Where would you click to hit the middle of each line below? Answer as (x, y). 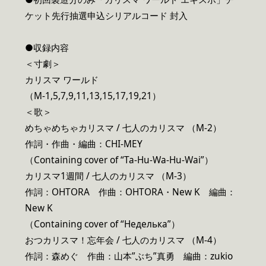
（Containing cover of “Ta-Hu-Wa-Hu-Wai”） (119, 160)
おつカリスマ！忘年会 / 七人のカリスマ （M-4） (123, 240)
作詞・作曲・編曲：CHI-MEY (84, 144)
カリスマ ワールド (62, 80)
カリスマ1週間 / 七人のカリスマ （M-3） (108, 176)
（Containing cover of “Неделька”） (102, 224)
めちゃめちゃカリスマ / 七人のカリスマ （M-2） (123, 128)
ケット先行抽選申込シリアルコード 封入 (106, 15)
